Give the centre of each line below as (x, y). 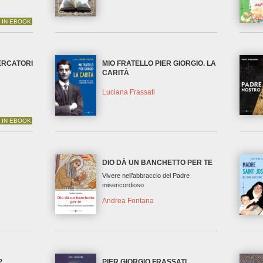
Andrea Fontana (128, 200)
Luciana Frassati (129, 92)
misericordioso (123, 185)
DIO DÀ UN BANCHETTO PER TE (158, 163)
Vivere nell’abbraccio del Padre (146, 176)
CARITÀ (116, 73)
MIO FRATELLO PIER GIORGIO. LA (159, 64)
